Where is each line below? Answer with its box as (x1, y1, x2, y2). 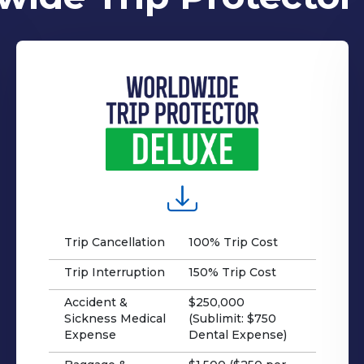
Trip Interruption (63, 264, 165, 279)
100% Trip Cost (188, 234, 279, 249)
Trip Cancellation (63, 234, 165, 249)
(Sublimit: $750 (188, 310, 277, 326)
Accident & (63, 294, 128, 310)
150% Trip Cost (188, 264, 277, 279)
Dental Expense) (188, 327, 288, 342)
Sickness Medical (63, 310, 166, 326)
